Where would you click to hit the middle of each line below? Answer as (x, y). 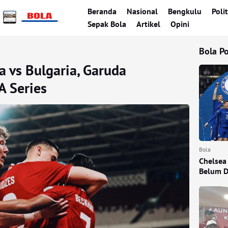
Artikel (148, 24)
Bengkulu (185, 11)
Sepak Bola (107, 24)
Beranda (102, 11)
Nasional (142, 11)
